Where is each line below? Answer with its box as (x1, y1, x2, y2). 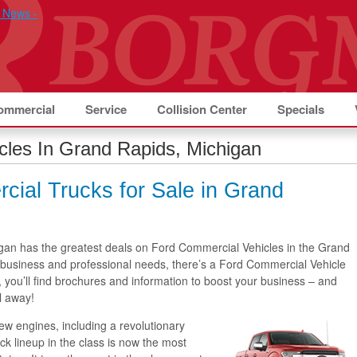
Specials (277, 100, 324, 118)
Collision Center (157, 100, 247, 118)
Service (85, 100, 127, 118)
